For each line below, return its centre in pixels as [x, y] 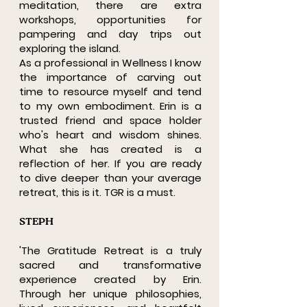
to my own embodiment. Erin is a [110, 106]
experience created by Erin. [110, 279]
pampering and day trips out [110, 34]
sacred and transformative [110, 265]
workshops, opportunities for [110, 20]
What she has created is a [110, 149]
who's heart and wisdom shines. [110, 135]
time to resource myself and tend [110, 91]
